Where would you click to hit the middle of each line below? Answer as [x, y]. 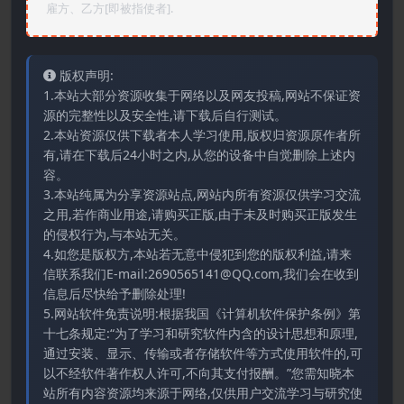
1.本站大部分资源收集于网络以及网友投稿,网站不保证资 [202, 95]
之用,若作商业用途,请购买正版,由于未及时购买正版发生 [200, 214]
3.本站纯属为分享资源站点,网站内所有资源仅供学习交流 [202, 194]
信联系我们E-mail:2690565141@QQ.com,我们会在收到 [201, 273]
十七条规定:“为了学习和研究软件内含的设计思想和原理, [201, 333]
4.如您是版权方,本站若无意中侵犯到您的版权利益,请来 [197, 253]
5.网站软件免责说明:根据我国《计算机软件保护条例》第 [202, 313]
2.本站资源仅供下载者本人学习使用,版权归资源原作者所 [202, 134]
